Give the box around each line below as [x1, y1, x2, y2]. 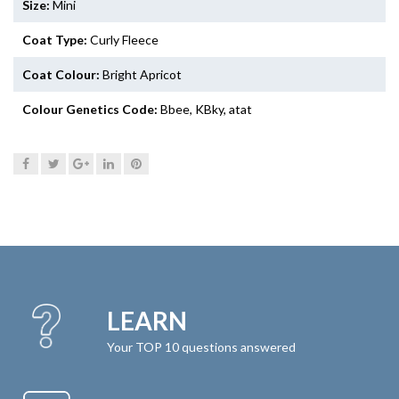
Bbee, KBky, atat [158, 101, 252, 117]
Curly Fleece [87, 31, 159, 47]
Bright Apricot [100, 66, 182, 82]
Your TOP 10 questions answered [106, 338, 296, 354]
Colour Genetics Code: [22, 101, 158, 117]
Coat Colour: [22, 66, 100, 82]
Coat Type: [22, 31, 87, 47]
